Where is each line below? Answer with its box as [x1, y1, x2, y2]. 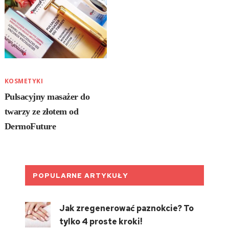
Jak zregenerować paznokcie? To [59, 202, 194, 214]
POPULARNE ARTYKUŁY [32, 171, 128, 180]
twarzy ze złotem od [4, 106, 79, 117]
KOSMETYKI [4, 76, 43, 85]
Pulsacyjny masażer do [4, 91, 90, 102]
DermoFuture [4, 121, 56, 131]
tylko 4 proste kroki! [59, 216, 142, 227]
